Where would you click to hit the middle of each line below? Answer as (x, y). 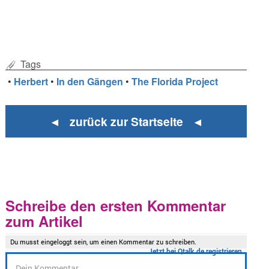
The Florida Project (175, 81)
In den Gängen (90, 81)
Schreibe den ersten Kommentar (116, 206)
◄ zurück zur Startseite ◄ (126, 122)
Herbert (31, 81)
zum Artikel (44, 221)
